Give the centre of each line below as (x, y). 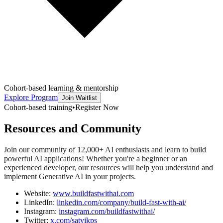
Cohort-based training (38, 107)
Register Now (97, 107)
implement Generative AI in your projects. (70, 176)
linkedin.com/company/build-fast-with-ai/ (121, 202)
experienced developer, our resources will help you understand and (109, 167)
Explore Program (31, 97)
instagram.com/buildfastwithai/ (107, 211)
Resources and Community (73, 128)
